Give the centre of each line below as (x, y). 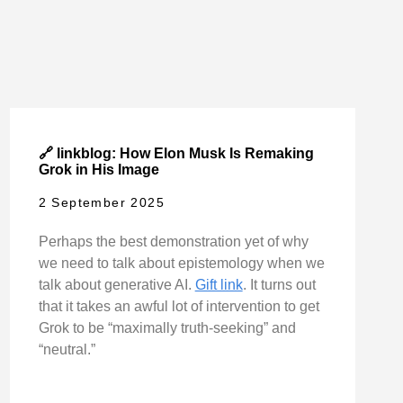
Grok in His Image (99, 170)
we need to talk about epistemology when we (181, 264)
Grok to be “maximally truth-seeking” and (167, 328)
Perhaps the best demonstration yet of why (173, 242)
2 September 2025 (102, 203)
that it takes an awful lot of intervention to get (179, 307)
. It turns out (279, 285)
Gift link (219, 285)
